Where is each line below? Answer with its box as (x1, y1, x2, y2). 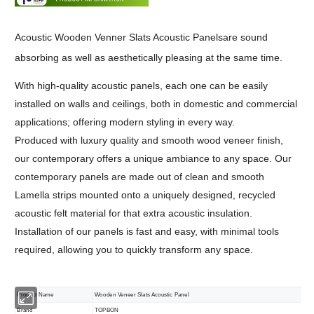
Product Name (17, 290, 55, 298)
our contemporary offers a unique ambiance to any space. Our (15, 152, 292, 164)
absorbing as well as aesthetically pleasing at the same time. (15, 51, 283, 63)
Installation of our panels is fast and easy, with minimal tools (15, 225, 280, 237)
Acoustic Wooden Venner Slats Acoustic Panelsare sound (15, 31, 268, 43)
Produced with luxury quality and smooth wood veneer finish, (15, 134, 284, 146)
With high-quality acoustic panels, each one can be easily (15, 79, 268, 91)
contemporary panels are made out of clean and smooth (15, 170, 265, 182)
